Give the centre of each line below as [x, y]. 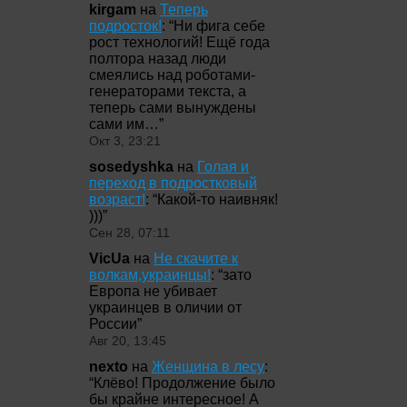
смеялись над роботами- [172, 74]
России [113, 324]
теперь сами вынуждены [173, 107]
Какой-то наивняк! [218, 199]
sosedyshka [131, 166]
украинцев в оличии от [165, 308]
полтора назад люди [158, 58]
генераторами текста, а [168, 91]
